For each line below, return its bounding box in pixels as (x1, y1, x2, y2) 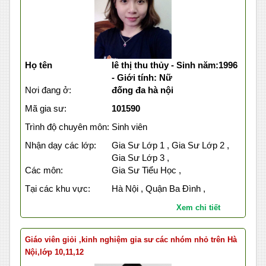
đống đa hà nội (111, 85, 173, 96)
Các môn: (25, 165, 63, 176)
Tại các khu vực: (25, 183, 90, 194)
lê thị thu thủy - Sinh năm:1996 (111, 60, 237, 71)
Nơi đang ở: (25, 85, 71, 96)
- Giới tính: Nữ (111, 72, 172, 83)
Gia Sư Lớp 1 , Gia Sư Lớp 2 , (111, 140, 229, 151)
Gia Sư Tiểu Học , (111, 165, 181, 176)
